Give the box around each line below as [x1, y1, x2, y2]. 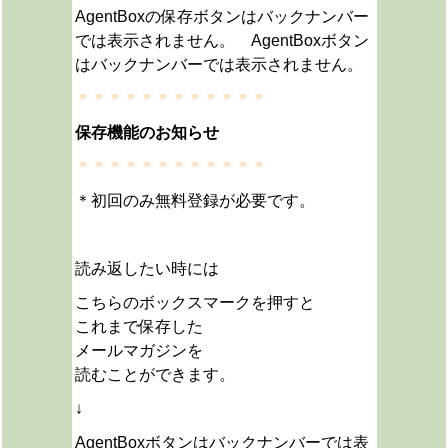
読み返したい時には [74, 260, 219, 277]
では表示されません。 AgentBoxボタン [74, 32, 369, 49]
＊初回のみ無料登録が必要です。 [74, 192, 315, 209]
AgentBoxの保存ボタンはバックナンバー [74, 8, 369, 25]
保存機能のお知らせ [74, 124, 219, 141]
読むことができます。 [74, 366, 235, 383]
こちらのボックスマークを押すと [74, 294, 315, 311]
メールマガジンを [74, 342, 203, 359]
